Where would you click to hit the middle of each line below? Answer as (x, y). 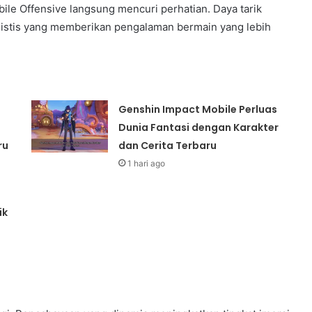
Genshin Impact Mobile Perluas (198, 109)
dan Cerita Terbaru (168, 145)
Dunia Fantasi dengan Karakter (199, 127)
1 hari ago (147, 163)
